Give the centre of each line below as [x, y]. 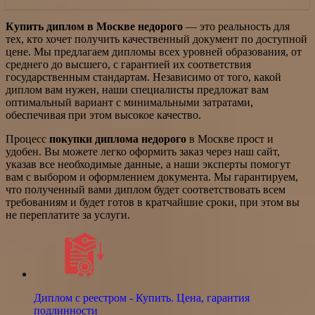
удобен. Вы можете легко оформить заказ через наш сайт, [143, 152]
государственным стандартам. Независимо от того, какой [143, 77]
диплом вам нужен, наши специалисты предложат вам [137, 90]
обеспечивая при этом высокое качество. [103, 115]
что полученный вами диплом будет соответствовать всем [146, 190]
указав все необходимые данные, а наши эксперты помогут [148, 165]
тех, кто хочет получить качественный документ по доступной [156, 39]
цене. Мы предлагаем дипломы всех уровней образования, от [154, 52]
